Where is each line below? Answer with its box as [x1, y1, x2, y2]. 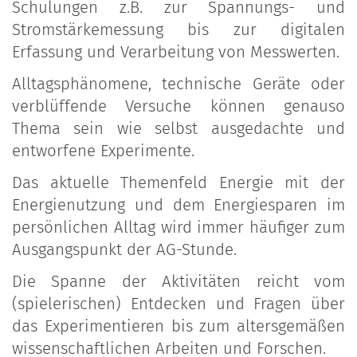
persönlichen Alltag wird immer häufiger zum [12, 218, 345, 237]
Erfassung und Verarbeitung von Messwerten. [12, 42, 339, 62]
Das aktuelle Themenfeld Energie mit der [12, 173, 345, 193]
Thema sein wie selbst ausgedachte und [12, 119, 345, 139]
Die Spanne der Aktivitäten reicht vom [12, 272, 345, 292]
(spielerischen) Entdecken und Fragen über [12, 294, 345, 314]
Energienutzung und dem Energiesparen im [12, 195, 345, 215]
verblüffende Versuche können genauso [12, 96, 345, 116]
